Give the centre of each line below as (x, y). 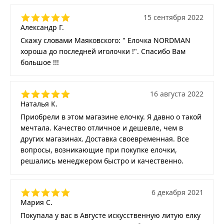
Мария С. (36, 202)
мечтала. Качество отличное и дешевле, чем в (102, 127)
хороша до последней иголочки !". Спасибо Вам (103, 51)
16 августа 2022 (177, 93)
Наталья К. (39, 103)
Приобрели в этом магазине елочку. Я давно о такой (111, 116)
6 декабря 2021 (177, 192)
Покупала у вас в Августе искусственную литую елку (110, 215)
